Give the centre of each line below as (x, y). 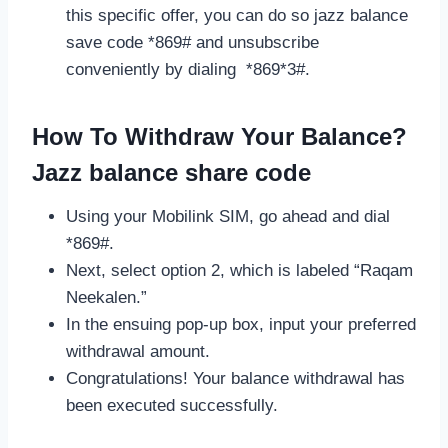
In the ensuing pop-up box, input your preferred (241, 324)
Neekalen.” (106, 297)
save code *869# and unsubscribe (192, 42)
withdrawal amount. (138, 351)
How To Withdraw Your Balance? (219, 136)
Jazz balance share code (171, 172)
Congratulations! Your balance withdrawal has (235, 378)
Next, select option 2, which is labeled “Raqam (239, 270)
